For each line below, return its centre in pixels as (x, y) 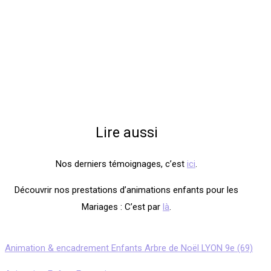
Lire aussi (126, 133)
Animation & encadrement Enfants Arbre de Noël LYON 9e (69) (129, 248)
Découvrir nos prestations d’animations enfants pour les (126, 190)
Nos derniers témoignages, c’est (121, 164)
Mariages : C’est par (122, 207)
